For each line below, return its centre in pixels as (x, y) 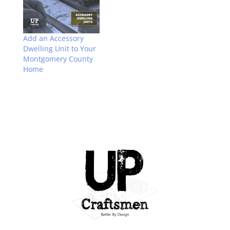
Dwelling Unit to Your (59, 49)
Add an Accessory (53, 39)
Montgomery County (58, 59)
